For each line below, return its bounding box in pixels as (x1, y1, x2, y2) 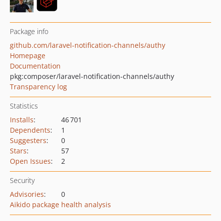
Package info (10, 27, 48, 36)
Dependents (10, 125, 50, 135)
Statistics (10, 101, 38, 110)
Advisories (10, 189, 44, 199)
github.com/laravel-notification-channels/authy (10, 40, 165, 50)
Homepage (10, 51, 45, 60)
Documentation (10, 61, 61, 71)
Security (10, 176, 35, 185)
